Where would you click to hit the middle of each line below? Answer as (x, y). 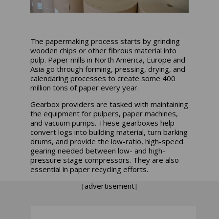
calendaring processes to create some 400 (103, 78)
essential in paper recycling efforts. (89, 169)
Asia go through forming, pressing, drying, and (108, 69)
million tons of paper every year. (86, 87)
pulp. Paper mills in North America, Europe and (108, 59)
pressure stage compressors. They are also (105, 160)
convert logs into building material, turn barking (109, 132)
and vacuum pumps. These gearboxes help (103, 122)
